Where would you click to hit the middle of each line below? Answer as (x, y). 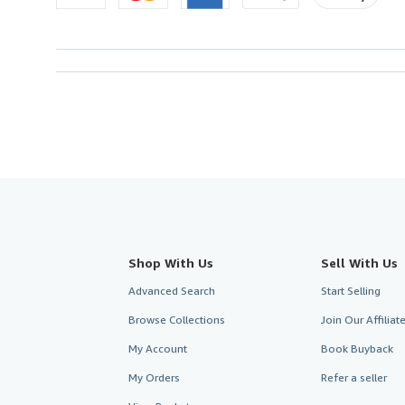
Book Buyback (357, 348)
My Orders (154, 377)
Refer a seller (353, 377)
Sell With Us (359, 262)
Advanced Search (172, 290)
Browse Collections (177, 319)
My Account (158, 348)
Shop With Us (171, 262)
